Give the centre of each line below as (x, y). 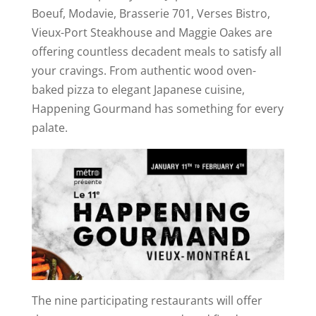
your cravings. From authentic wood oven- (144, 70)
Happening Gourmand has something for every (157, 108)
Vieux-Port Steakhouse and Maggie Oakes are (152, 32)
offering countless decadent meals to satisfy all (156, 51)
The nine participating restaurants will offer (147, 301)
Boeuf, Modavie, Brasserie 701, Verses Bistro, (151, 13)
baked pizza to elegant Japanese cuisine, (138, 89)
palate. (49, 127)
